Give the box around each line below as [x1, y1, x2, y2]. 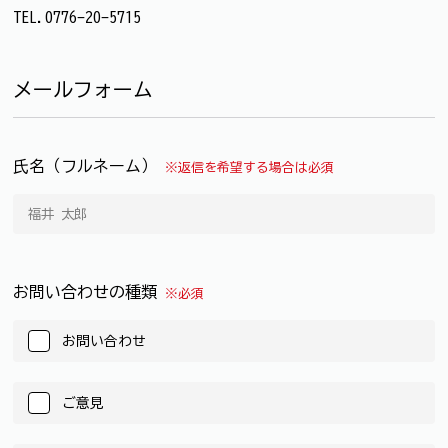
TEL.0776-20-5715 [13, 8, 141, 25]
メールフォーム [13, 78, 153, 99]
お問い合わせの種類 [13, 283, 165, 300]
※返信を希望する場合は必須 [165, 160, 334, 174]
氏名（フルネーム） [13, 157, 165, 174]
